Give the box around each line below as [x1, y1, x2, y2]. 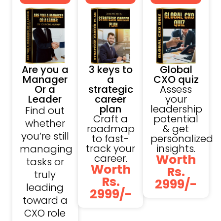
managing [20, 142, 73, 156]
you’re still [21, 129, 69, 144]
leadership [150, 102, 203, 116]
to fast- [92, 132, 129, 146]
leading [26, 181, 64, 195]
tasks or [26, 155, 64, 169]
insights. [156, 142, 196, 156]
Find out [25, 104, 65, 118]
